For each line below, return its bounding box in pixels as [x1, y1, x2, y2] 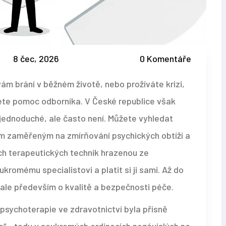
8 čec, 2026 [13, 53, 59, 65]
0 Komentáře [140, 53, 191, 65]
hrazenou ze [99, 147, 149, 158]
